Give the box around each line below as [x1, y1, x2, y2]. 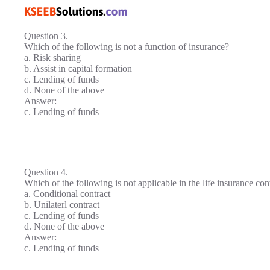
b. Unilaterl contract [24, 199, 99, 210]
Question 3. [24, 30, 68, 41]
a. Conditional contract [24, 188, 110, 199]
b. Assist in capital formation [24, 63, 132, 74]
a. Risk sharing [24, 52, 81, 63]
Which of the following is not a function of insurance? [24, 41, 229, 52]
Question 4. [24, 166, 68, 177]
